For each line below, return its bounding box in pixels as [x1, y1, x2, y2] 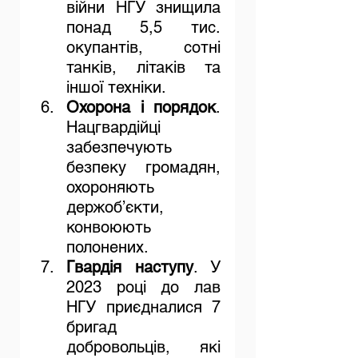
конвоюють [66, 217, 151, 237]
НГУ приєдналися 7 [66, 297, 221, 317]
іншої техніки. [66, 78, 166, 97]
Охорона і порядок [66, 97, 216, 117]
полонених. [66, 237, 149, 257]
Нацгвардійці [66, 117, 161, 137]
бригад [66, 317, 117, 337]
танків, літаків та [66, 58, 221, 78]
